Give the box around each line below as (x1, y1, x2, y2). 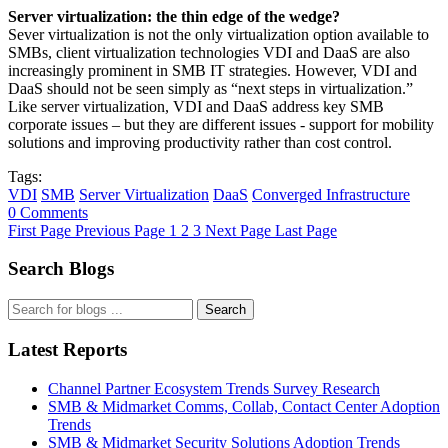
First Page (8, 221, 71, 239)
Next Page (205, 221, 271, 239)
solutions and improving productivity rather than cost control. (8, 133, 392, 151)
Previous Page (75, 221, 165, 239)
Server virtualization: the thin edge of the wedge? (8, 7, 340, 25)
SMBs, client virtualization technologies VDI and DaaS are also (8, 43, 410, 61)
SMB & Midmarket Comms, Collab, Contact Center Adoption (48, 397, 440, 415)
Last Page (275, 221, 337, 239)
